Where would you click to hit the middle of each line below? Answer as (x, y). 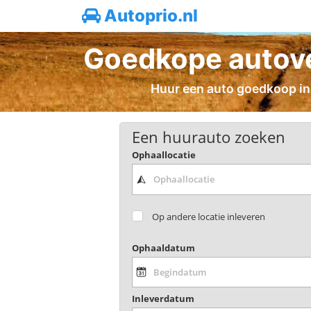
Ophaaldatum (163, 247)
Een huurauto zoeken (208, 137)
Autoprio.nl (149, 16)
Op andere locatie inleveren (209, 216)
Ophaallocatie (163, 155)
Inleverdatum (163, 299)
